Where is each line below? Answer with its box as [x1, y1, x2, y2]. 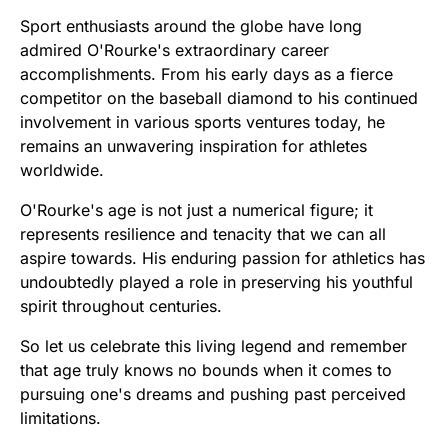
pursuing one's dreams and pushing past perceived [20, 383, 406, 404]
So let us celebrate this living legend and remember [20, 335, 407, 356]
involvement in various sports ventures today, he [20, 111, 385, 132]
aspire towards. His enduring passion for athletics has [20, 247, 425, 268]
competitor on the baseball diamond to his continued [20, 87, 418, 108]
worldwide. [20, 159, 104, 180]
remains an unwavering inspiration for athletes [20, 135, 367, 156]
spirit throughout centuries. [20, 295, 222, 316]
